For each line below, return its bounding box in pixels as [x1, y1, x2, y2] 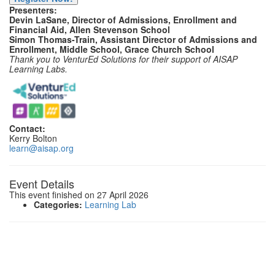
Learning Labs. [9, 63, 70, 75]
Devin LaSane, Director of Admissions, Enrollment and [9, 14, 237, 26]
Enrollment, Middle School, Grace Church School [9, 43, 214, 55]
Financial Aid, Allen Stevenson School [9, 23, 170, 36]
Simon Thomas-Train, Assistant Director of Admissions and [9, 33, 257, 45]
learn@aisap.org [9, 142, 74, 155]
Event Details [9, 176, 74, 192]
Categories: [34, 198, 82, 211]
